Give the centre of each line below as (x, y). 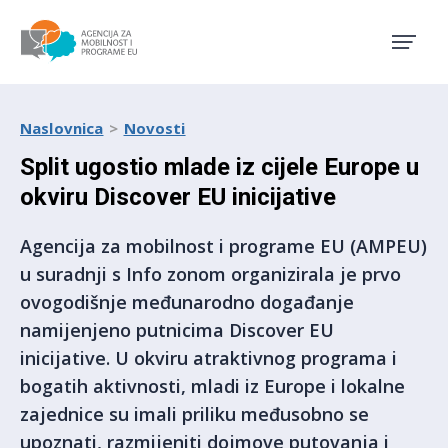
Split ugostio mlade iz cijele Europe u (219, 167)
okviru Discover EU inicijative (178, 197)
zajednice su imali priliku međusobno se (194, 414)
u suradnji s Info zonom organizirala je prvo (210, 274)
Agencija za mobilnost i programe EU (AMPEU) (223, 246)
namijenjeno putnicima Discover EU (177, 330)
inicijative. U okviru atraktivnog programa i (208, 358)
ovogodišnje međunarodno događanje (187, 302)
